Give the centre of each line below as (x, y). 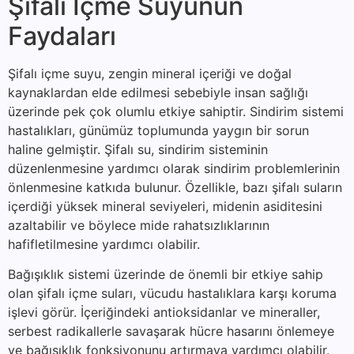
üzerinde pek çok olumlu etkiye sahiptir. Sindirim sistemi (176, 111)
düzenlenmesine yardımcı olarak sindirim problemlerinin (174, 168)
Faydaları (62, 36)
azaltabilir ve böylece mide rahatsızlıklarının (139, 225)
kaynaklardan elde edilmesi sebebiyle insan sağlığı (158, 92)
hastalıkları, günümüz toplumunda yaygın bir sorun (158, 130)
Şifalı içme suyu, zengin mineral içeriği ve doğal (150, 73)
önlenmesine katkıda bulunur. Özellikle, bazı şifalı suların (175, 187)
